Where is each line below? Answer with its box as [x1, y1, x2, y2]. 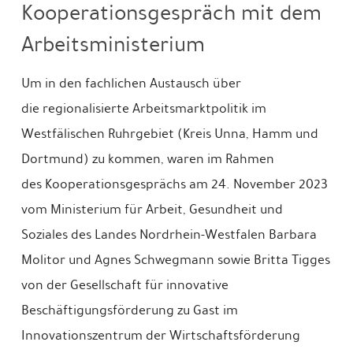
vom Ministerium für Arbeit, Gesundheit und [20, 199, 283, 220]
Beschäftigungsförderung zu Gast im [20, 300, 238, 321]
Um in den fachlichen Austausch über [20, 73, 241, 94]
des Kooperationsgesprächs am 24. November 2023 [20, 174, 328, 195]
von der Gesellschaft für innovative [20, 275, 229, 295]
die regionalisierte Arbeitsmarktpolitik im [20, 98, 266, 119]
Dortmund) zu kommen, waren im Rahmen [20, 149, 274, 169]
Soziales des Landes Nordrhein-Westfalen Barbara [20, 225, 317, 245]
